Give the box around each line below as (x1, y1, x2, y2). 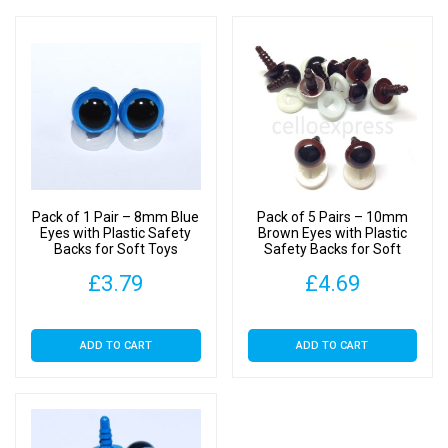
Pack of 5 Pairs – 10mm (256, 208, 408, 225)
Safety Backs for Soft (263, 240, 401, 257)
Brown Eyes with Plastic (257, 224, 407, 241)
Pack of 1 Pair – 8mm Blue (32, 208, 200, 225)
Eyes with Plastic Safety (40, 224, 192, 241)
